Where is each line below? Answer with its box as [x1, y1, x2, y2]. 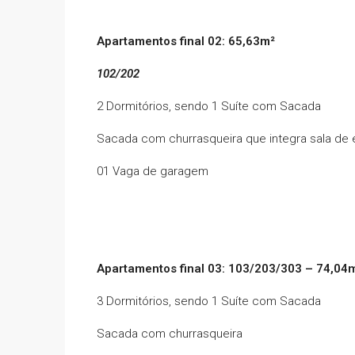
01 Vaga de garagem [97, 163, 208, 178]
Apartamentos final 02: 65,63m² [97, 33, 275, 48]
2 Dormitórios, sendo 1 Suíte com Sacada [97, 98, 321, 113]
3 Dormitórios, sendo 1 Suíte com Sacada [97, 293, 321, 308]
